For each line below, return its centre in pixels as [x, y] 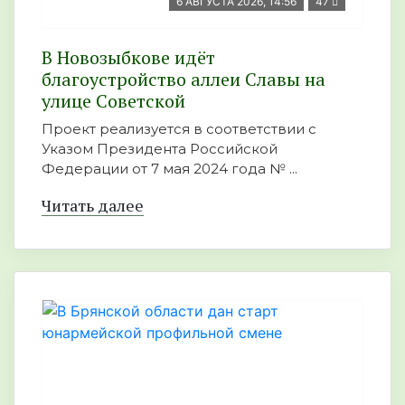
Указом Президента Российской [160, 149]
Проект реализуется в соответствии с [179, 129]
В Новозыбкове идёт [128, 57]
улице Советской [113, 101]
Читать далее [93, 205]
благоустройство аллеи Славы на [184, 79]
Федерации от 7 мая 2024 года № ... [170, 169]
